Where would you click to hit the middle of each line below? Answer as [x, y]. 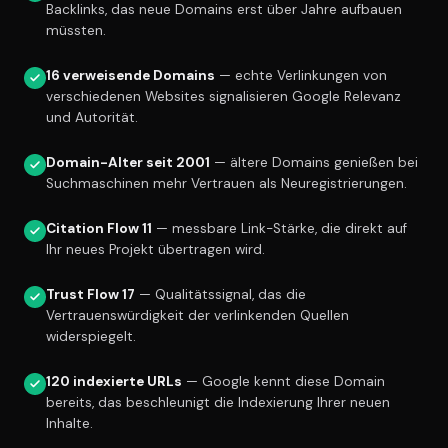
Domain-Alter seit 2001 [128, 163]
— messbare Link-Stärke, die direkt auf [279, 229]
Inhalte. [69, 424]
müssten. [76, 31]
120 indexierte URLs [114, 382]
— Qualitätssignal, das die [220, 295]
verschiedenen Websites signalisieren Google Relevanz [223, 97]
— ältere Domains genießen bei [314, 163]
